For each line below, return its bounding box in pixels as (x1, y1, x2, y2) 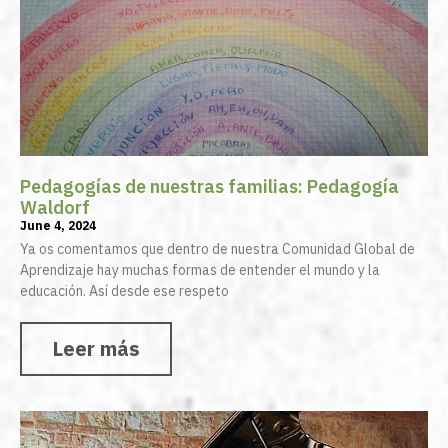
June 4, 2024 (20, 218, 96, 234)
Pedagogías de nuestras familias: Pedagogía (20, 175, 399, 199)
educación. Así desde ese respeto (20, 282, 229, 301)
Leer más (52, 335, 140, 363)
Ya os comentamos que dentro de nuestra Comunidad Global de (20, 240, 415, 259)
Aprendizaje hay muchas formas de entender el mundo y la (20, 261, 380, 280)
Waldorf (20, 196, 90, 220)
